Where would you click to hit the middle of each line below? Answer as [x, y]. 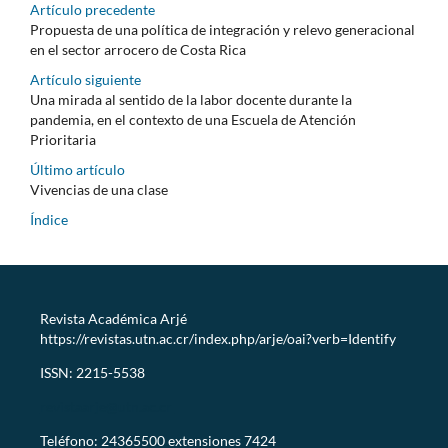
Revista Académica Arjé [113, 318]
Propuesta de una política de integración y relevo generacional [222, 29]
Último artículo [77, 169]
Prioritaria [63, 139]
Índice [49, 219]
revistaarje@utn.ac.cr [107, 406]
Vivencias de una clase [99, 189]
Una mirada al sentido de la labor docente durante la [191, 99]
